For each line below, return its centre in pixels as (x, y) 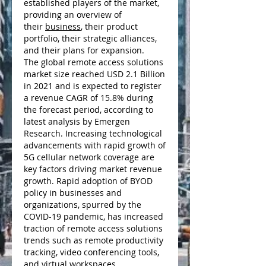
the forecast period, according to (88, 110)
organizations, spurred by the (83, 205)
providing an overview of (73, 15)
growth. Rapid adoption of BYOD (88, 181)
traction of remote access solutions (93, 228)
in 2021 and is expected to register (93, 86)
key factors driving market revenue (93, 169)
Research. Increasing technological (93, 133)
